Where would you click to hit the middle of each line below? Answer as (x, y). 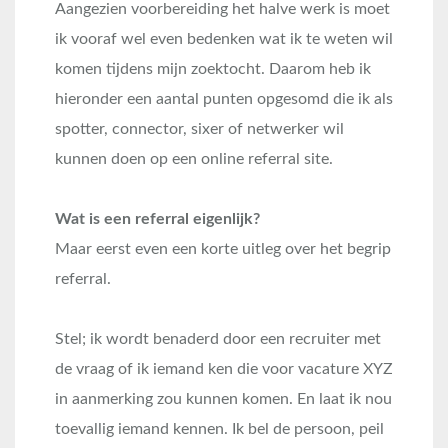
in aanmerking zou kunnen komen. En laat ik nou (223, 399)
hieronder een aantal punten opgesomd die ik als (224, 99)
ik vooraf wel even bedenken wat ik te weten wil (224, 39)
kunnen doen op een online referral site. (194, 159)
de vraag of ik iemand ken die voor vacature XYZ (224, 369)
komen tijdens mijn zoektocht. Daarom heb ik (213, 69)
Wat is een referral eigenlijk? (157, 219)
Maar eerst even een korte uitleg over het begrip (223, 249)
